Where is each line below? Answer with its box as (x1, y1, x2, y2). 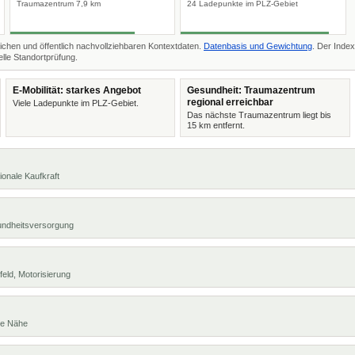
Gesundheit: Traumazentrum (187, 85, 315, 96)
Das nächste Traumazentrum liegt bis (187, 110, 331, 120)
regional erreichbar (187, 97, 273, 108)
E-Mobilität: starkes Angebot (12, 85, 141, 96)
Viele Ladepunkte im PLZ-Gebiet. (12, 98, 139, 108)
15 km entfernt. (187, 120, 245, 130)
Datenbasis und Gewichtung (204, 41, 312, 51)
